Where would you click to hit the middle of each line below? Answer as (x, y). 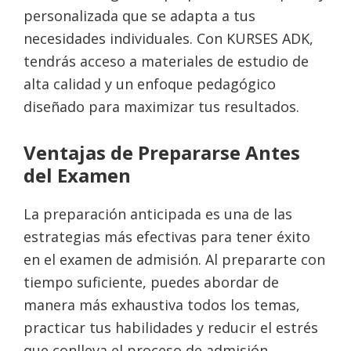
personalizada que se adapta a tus (139, 16)
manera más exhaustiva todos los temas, (162, 305)
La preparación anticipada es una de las (158, 214)
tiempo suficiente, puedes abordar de (151, 282)
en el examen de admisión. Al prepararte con (174, 259)
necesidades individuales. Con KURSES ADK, (168, 38)
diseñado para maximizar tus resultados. (161, 107)
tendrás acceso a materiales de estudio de (166, 61)
